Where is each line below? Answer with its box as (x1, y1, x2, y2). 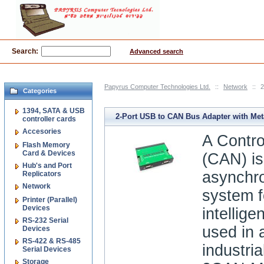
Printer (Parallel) (22, 196, 77, 204)
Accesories (22, 127, 61, 136)
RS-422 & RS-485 (22, 237, 81, 245)
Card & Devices (22, 149, 75, 156)
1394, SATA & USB (22, 107, 85, 115)
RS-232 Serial (22, 216, 68, 225)
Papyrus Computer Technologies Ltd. (104, 83, 210, 90)
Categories (23, 87, 57, 94)
